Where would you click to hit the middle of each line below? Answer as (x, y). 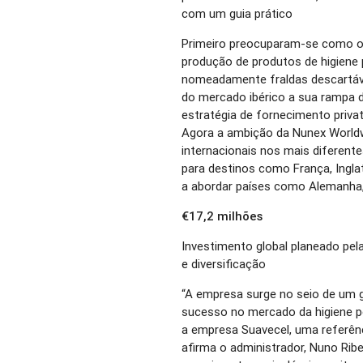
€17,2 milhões (222, 216)
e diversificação (224, 264)
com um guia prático (237, 14)
